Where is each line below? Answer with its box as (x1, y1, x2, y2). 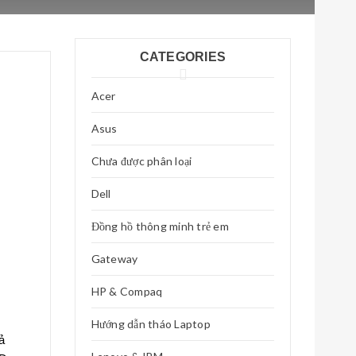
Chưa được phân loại (91, 154, 192, 168)
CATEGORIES (139, 50, 226, 64)
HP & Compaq (91, 284, 163, 298)
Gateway (91, 252, 138, 265)
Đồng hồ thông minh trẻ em (91, 219, 229, 233)
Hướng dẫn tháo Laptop (91, 317, 211, 331)
